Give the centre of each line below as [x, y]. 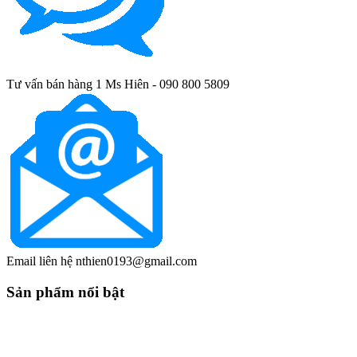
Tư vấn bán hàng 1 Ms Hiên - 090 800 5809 [118, 84]
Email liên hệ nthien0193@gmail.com [102, 261]
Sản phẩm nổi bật [65, 292]
